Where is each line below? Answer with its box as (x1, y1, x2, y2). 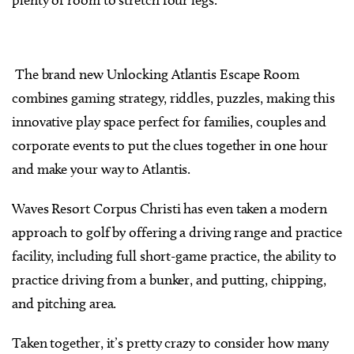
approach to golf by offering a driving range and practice (12, 223, 342, 241)
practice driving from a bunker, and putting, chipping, (12, 270, 327, 288)
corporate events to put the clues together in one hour (12, 136, 329, 154)
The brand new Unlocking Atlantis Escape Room (12, 65, 299, 83)
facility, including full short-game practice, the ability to (12, 247, 337, 265)
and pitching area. (12, 294, 117, 312)
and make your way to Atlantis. (12, 160, 194, 178)
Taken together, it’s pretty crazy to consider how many (12, 333, 330, 352)
